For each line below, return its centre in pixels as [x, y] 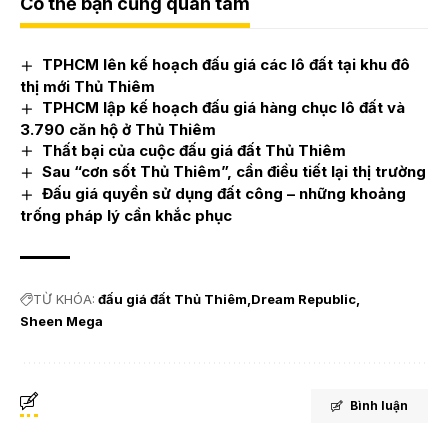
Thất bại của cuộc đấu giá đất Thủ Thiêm [194, 150]
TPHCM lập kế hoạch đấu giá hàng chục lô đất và [224, 107]
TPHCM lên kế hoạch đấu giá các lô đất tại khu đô [226, 64]
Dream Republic [303, 299]
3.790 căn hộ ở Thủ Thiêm [118, 129]
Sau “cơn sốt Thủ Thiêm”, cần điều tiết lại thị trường [234, 172]
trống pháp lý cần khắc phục [126, 216]
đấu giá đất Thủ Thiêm [172, 299]
